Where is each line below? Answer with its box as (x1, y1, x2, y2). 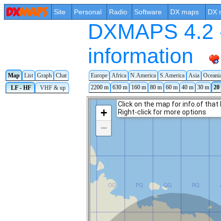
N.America (130, 72, 156, 79)
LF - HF (8, 84, 33, 91)
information (88, 44, 193, 68)
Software (134, 8, 162, 16)
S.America (160, 72, 184, 79)
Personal (74, 8, 102, 16)
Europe (91, 72, 108, 79)
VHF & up (37, 84, 67, 91)
